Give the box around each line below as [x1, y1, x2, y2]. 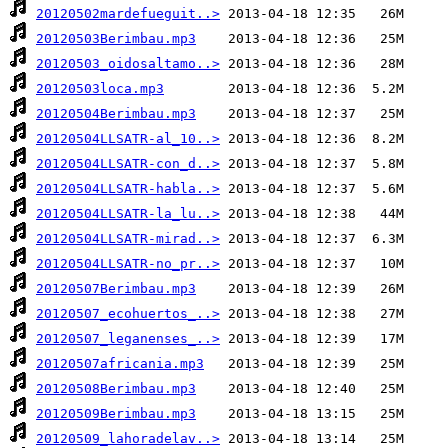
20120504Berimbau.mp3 [36, 106, 196, 122]
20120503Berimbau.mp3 [36, 31, 196, 47]
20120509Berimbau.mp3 [36, 406, 196, 422]
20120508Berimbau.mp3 [36, 381, 196, 397]
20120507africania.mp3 [36, 356, 204, 372]
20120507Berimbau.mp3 [36, 281, 196, 297]
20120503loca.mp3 [36, 81, 164, 97]
